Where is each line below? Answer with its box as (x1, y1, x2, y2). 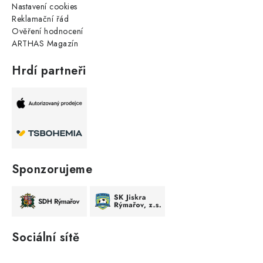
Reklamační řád (12, 13, 69, 25)
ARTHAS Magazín (12, 38, 78, 50)
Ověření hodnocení (12, 25, 83, 38)
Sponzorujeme (12, 161, 92, 178)
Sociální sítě (12, 229, 80, 247)
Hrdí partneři (12, 62, 86, 80)
